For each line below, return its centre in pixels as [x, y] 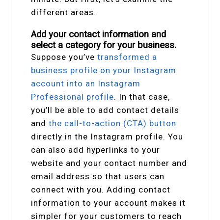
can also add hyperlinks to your [96, 150]
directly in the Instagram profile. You [107, 137]
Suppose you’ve [64, 57]
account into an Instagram [86, 84]
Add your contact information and [99, 35]
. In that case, [142, 97]
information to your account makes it [109, 203]
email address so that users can [98, 177]
